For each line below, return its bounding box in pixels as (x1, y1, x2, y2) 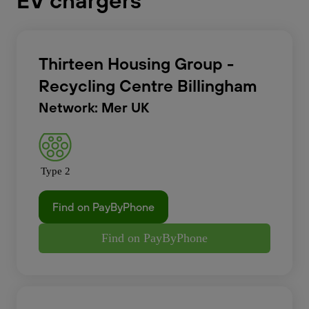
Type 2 (40, 166, 70, 177)
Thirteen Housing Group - (39, 53, 234, 74)
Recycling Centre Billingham (39, 75, 257, 96)
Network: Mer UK (39, 99, 149, 116)
